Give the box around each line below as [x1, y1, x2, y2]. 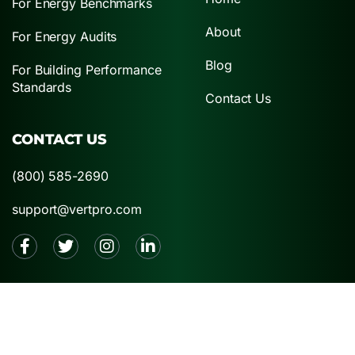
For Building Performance [12, 61, 162, 78]
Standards [12, 78, 72, 95]
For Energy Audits [12, 28, 117, 44]
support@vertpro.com [12, 200, 143, 217]
